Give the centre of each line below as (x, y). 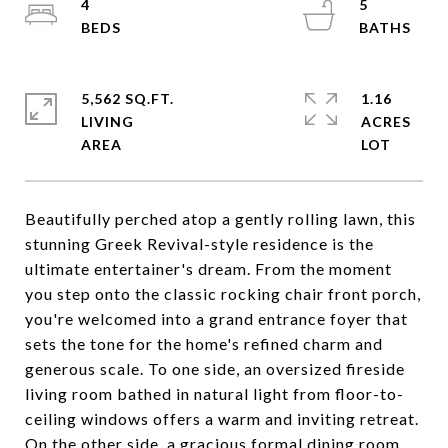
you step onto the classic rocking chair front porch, (223, 293)
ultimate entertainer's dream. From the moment (208, 268)
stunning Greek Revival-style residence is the (199, 243)
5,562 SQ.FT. (127, 98)
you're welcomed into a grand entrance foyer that (216, 318)
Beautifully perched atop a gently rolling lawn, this (220, 218)
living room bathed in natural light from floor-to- (214, 393)
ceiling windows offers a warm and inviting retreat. (222, 418)
